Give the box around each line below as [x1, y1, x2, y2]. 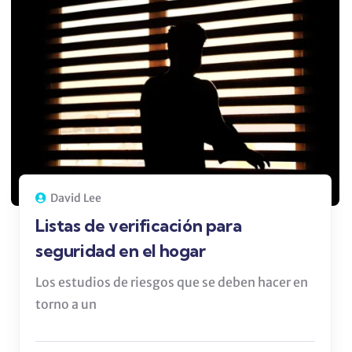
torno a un [35, 296, 97, 313]
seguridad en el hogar [35, 240, 206, 262]
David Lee [50, 191, 101, 206]
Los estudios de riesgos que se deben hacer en [35, 274, 308, 291]
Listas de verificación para [35, 214, 242, 237]
